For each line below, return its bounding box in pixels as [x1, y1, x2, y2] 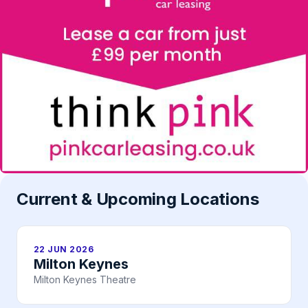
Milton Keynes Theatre [34, 274, 136, 286]
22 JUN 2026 [34, 244, 94, 255]
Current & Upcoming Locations [16, 189, 259, 210]
